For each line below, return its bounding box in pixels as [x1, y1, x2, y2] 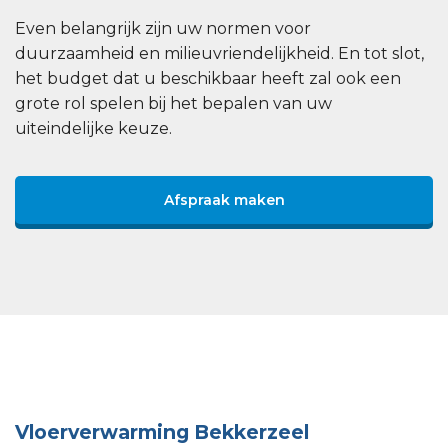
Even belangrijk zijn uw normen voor [15, 18, 311, 38]
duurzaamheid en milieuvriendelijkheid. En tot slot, [15, 43, 424, 63]
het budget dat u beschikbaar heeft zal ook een [15, 68, 401, 88]
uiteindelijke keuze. [15, 118, 172, 138]
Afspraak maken [163, 190, 285, 209]
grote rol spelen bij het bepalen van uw [15, 93, 332, 113]
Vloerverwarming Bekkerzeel [15, 420, 309, 445]
